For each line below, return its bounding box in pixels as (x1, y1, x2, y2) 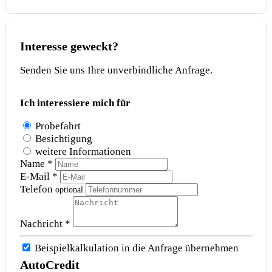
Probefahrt (35, 120, 81, 132)
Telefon (20, 183, 55, 195)
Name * (20, 158, 53, 170)
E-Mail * (20, 171, 58, 183)
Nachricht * (20, 218, 70, 230)
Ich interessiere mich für (20, 97, 131, 109)
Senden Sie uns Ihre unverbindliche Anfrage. (20, 64, 212, 76)
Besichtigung (35, 133, 92, 145)
